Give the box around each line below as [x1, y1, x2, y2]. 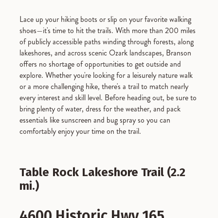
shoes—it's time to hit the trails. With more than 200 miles [19, 25, 196, 36]
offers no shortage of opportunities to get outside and [19, 58, 181, 70]
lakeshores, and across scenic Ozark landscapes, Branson [19, 47, 191, 58]
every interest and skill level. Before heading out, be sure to [19, 92, 197, 103]
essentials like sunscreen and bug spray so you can [19, 114, 170, 126]
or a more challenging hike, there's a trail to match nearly [19, 81, 188, 92]
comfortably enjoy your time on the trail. [19, 126, 141, 137]
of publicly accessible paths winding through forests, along [19, 36, 194, 47]
